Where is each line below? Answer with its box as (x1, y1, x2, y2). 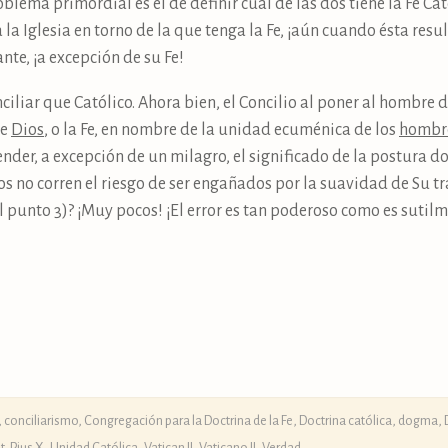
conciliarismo (4, 412, 78, 428)
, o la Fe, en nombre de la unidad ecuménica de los (44, 120, 399, 139)
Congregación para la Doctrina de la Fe (84, 412, 293, 428)
